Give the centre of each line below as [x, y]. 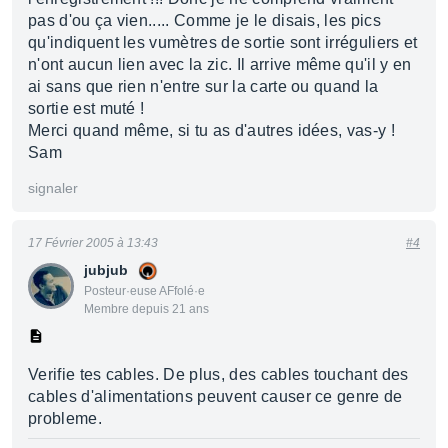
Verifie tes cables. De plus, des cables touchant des [218, 374]
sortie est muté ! [86, 108]
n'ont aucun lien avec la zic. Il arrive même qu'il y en [220, 64]
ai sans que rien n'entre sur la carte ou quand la [203, 86]
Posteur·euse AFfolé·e [144, 291]
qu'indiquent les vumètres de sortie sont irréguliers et [223, 42]
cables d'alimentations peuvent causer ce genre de [215, 396]
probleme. [65, 418]
